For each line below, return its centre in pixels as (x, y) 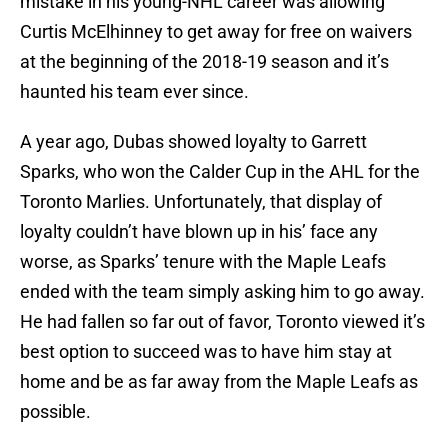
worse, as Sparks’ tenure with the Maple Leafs (203, 262)
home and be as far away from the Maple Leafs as (219, 382)
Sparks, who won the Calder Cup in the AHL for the (220, 172)
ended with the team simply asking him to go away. (222, 292)
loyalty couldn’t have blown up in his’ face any (199, 232)
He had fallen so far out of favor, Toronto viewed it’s (222, 322)
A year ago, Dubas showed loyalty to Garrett (193, 142)
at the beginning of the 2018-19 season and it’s (204, 62)
